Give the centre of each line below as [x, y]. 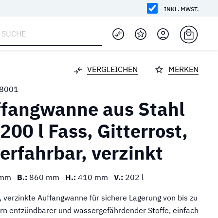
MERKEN [183, 69]
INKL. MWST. [181, 9]
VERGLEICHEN [112, 69]
